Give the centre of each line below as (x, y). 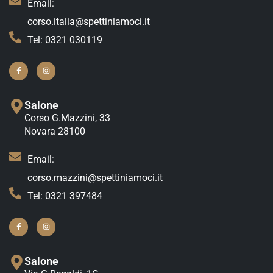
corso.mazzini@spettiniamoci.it (95, 177)
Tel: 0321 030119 (65, 40)
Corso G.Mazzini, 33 (67, 118)
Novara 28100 (55, 131)
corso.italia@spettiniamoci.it (89, 21)
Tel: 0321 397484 (65, 196)
